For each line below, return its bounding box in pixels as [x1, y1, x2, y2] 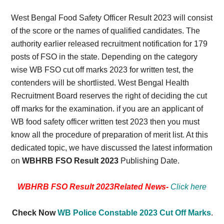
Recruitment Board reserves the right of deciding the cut [11, 91, 207, 100]
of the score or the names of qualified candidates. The [11, 26, 200, 35]
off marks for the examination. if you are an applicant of [11, 104, 203, 113]
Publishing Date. [120, 156, 180, 165]
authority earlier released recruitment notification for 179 [11, 39, 208, 48]
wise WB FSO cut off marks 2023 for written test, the [11, 65, 194, 74]
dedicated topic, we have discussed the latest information [11, 143, 213, 152]
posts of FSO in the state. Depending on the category [11, 52, 198, 61]
